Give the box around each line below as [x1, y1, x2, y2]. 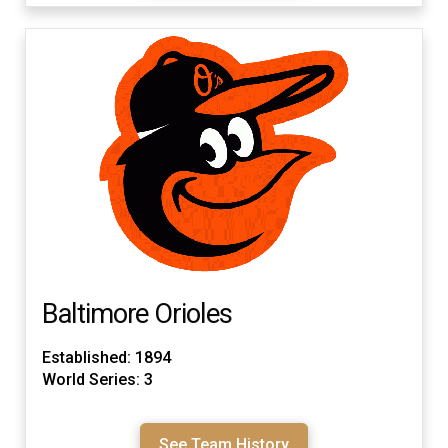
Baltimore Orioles [42, 298, 232, 331]
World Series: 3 [42, 369, 153, 389]
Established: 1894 [42, 347, 171, 367]
